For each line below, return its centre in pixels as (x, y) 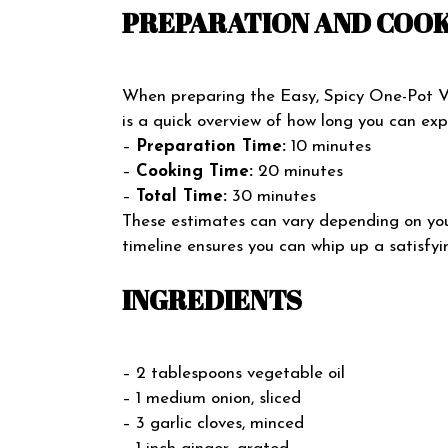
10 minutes (328, 146)
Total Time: (181, 196)
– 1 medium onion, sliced (211, 398)
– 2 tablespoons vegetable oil (233, 373)
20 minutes (298, 171)
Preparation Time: (211, 146)
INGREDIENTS (212, 299)
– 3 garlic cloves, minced (213, 423)
